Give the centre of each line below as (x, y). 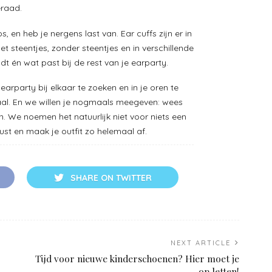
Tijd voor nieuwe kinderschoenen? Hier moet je (137, 258)
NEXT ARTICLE (201, 243)
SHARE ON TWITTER (111, 178)
